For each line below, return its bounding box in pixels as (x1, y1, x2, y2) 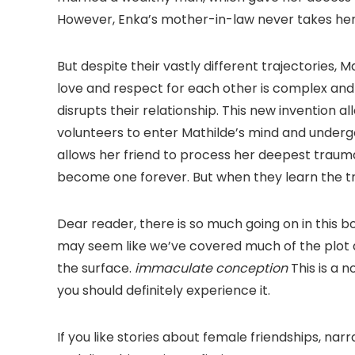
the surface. (57, 259, 135, 278)
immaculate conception (135, 259, 291, 278)
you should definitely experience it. (57, 281, 270, 300)
